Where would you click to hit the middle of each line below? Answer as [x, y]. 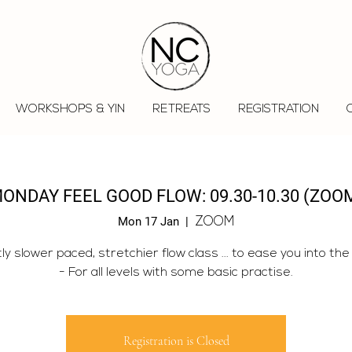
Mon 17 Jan [148, 221]
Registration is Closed [176, 341]
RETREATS [181, 110]
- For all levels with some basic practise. [176, 272]
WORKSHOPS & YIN [70, 110]
